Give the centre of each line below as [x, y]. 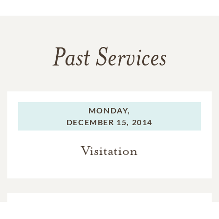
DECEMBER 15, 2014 [109, 122]
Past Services [109, 59]
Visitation [109, 151]
